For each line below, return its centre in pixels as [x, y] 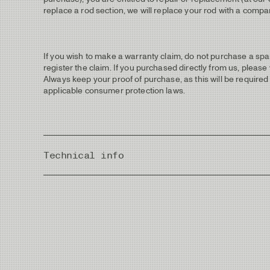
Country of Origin [76, 186]
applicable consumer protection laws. [115, 91]
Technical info [84, 155]
